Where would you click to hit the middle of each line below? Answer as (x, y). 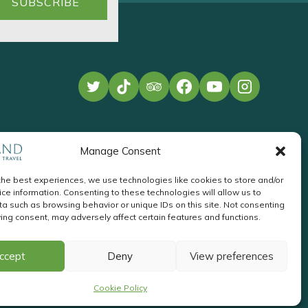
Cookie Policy (120, 288)
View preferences (231, 256)
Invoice (207, 274)
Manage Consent (120, 151)
